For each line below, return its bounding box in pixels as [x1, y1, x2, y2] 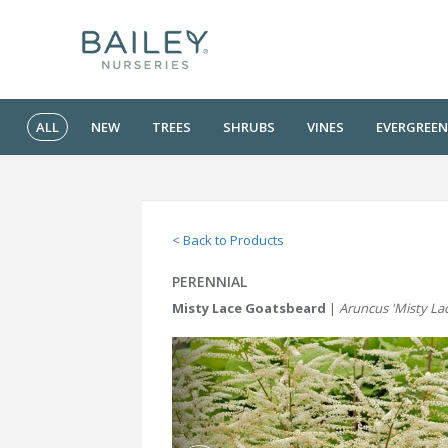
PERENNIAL [172, 272, 247, 291]
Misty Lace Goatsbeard [172, 299, 326, 317]
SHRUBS [223, 117, 275, 136]
